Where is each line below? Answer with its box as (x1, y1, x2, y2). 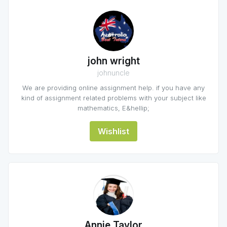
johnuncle (97, 68, 130, 77)
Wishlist (98, 126, 129, 136)
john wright (87, 55, 140, 67)
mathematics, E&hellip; (78, 104, 149, 112)
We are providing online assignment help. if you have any (22, 84, 205, 92)
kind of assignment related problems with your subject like (21, 94, 206, 102)
